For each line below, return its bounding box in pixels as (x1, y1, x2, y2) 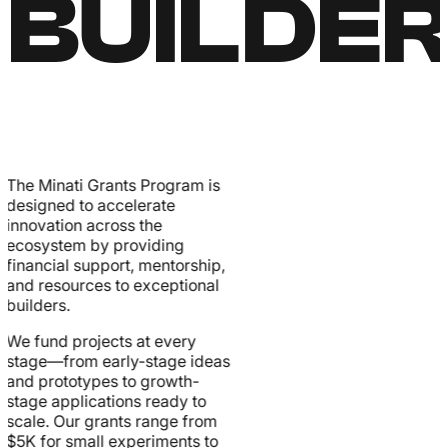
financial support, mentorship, (8, 254, 227, 275)
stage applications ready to (8, 390, 208, 411)
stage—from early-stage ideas (8, 350, 232, 371)
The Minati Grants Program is (8, 174, 222, 195)
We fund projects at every (8, 330, 198, 351)
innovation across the (8, 214, 164, 235)
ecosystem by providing (8, 234, 186, 255)
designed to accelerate (8, 194, 177, 215)
